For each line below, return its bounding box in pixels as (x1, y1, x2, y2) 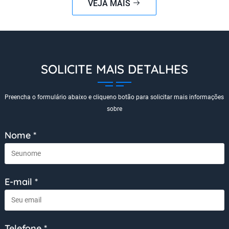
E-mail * (4, 175, 38, 188)
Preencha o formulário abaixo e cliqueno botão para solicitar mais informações (5, 93, 224, 101)
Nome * (4, 129, 36, 141)
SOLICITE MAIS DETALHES (40, 61, 188, 77)
